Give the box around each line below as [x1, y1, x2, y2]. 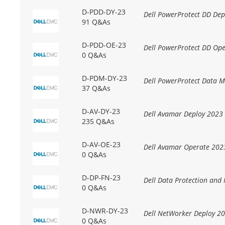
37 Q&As [81, 83, 110, 93]
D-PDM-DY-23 [81, 73, 127, 83]
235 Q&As [81, 117, 115, 127]
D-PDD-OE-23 [81, 40, 126, 50]
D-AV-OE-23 [81, 140, 121, 150]
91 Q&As [81, 17, 110, 27]
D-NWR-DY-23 [81, 206, 128, 216]
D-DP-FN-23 [81, 173, 121, 183]
